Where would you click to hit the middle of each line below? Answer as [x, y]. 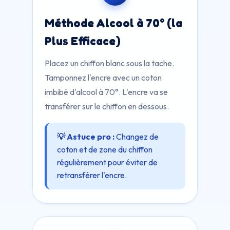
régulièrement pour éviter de [107, 162]
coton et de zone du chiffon [105, 149]
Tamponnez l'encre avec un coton [103, 78]
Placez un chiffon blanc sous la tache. [109, 63]
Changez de [137, 137]
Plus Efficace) [83, 41]
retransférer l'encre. [92, 175]
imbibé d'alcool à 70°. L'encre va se [106, 92]
